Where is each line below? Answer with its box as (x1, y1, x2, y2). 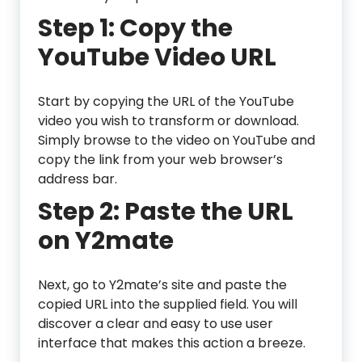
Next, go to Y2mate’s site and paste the (38, 276, 287, 295)
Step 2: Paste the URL (38, 195, 293, 229)
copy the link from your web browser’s (38, 150, 283, 170)
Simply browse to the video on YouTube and (38, 131, 315, 150)
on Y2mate (38, 224, 174, 259)
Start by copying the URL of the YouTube (38, 92, 294, 112)
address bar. (38, 170, 117, 189)
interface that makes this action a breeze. (38, 334, 305, 353)
